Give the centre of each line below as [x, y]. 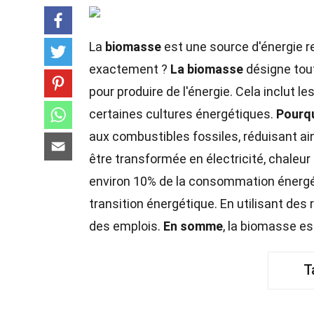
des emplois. [126, 226]
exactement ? [130, 69]
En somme [193, 226]
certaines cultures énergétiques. [183, 114]
